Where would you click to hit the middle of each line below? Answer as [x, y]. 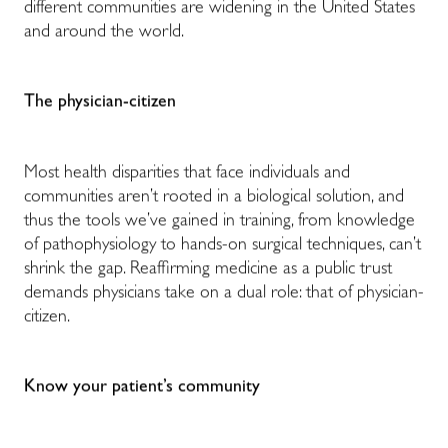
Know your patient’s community [142, 388]
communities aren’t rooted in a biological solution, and [214, 197]
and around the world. [104, 33]
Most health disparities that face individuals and [187, 173]
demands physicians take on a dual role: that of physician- [224, 293]
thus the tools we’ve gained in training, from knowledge [219, 221]
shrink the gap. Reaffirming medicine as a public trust [208, 269]
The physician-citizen [100, 103]
